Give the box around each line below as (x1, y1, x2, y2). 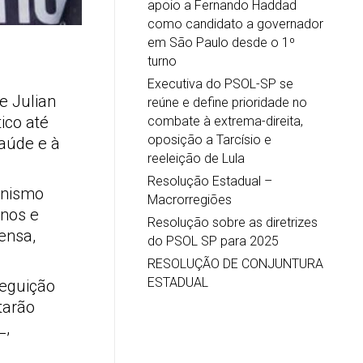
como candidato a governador (147, 15, 323, 32)
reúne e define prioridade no (147, 94, 307, 110)
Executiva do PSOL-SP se (147, 75, 293, 92)
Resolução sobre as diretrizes (147, 214, 318, 230)
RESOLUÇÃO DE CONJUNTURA (147, 255, 323, 271)
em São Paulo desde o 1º (147, 34, 295, 50)
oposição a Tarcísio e (147, 131, 271, 147)
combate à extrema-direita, (147, 113, 303, 129)
